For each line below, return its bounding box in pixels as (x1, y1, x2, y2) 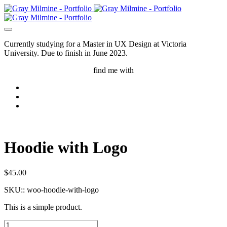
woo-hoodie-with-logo (27, 185, 99, 194)
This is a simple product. (4, 202, 82, 211)
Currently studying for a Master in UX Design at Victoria (4, 40, 186, 48)
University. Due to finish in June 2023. (4, 49, 128, 57)
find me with (93, 66, 134, 74)
